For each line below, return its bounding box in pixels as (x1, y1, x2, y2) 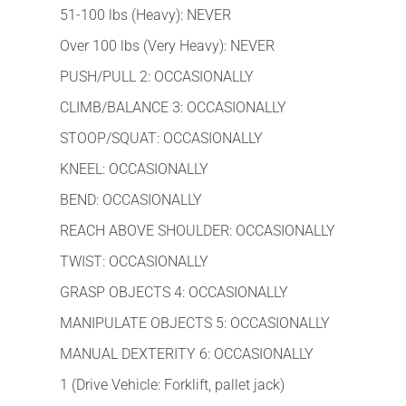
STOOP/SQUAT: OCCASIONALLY (60, 129, 263, 147)
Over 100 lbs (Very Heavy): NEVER (60, 36, 275, 54)
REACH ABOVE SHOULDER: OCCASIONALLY (60, 221, 335, 239)
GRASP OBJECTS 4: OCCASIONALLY (60, 283, 288, 301)
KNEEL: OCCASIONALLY (60, 159, 208, 178)
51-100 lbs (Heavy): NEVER (60, 5, 231, 24)
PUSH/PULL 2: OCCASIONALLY (60, 67, 254, 85)
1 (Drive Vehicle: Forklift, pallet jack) (60, 375, 285, 393)
